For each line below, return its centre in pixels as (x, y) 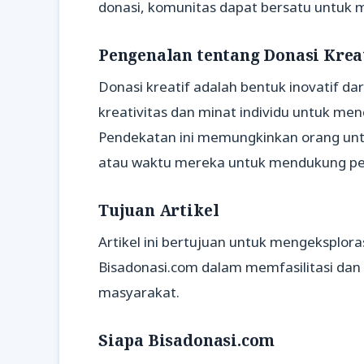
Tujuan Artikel (159, 210)
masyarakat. (139, 292)
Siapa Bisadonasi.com (187, 340)
